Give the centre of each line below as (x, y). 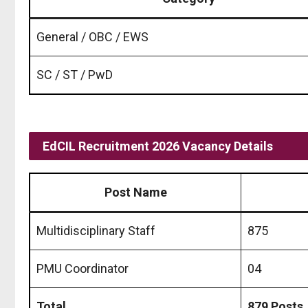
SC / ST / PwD (75, 74)
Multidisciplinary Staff (96, 230)
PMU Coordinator (82, 268)
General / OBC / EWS (92, 36)
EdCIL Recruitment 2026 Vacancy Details (158, 146)
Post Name (135, 192)
